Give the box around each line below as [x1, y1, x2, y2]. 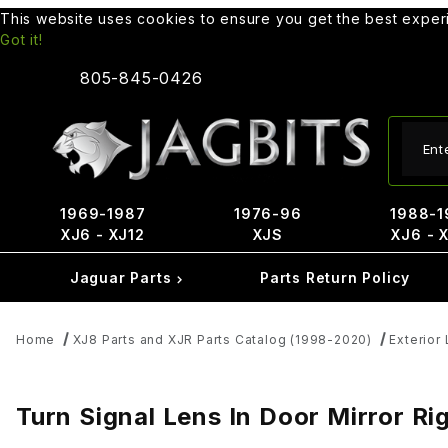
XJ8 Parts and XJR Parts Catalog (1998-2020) [72, 332, 373, 347]
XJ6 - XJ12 [60, 226, 145, 243]
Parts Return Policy [259, 269, 411, 286]
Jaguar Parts [69, 269, 177, 286]
